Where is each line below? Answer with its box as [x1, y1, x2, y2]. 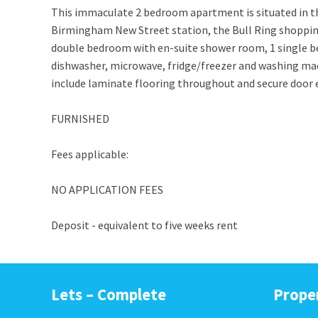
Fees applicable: [51, 147, 128, 162]
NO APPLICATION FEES [51, 182, 163, 197]
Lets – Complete [51, 285, 166, 305]
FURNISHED [51, 111, 109, 126]
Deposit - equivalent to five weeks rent [51, 218, 238, 233]
